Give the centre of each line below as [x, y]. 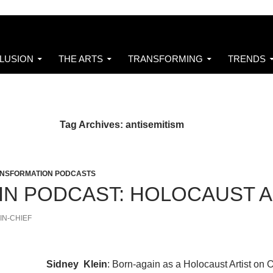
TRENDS [247, 58]
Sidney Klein [76, 264]
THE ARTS [81, 58]
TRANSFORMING [165, 58]
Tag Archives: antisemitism [122, 124]
